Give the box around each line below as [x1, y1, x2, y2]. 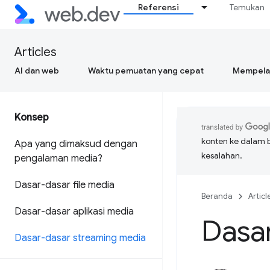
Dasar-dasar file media [14, 179, 115, 191]
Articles [14, 45, 57, 60]
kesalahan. [201, 150, 242, 161]
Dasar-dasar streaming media [14, 232, 146, 244]
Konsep [14, 111, 49, 124]
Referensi [138, 2, 180, 13]
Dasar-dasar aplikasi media [14, 206, 134, 218]
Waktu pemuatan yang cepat [88, 65, 204, 76]
